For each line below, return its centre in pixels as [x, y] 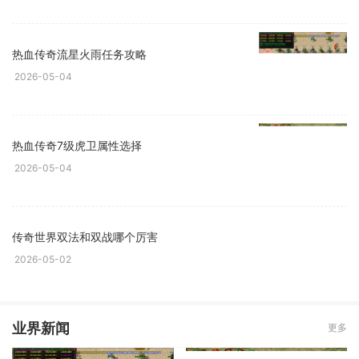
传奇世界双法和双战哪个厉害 [85, 237]
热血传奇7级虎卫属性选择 [77, 146]
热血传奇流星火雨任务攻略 [79, 54]
